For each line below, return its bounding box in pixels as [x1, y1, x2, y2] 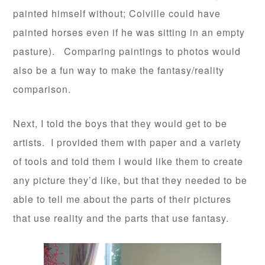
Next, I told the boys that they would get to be [13, 117, 228, 130]
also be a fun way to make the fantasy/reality [13, 63, 225, 77]
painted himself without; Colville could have [13, 7, 221, 20]
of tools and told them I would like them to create [13, 154, 244, 168]
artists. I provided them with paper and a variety [13, 135, 242, 149]
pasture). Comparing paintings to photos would [13, 44, 241, 58]
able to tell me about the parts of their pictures [13, 192, 232, 206]
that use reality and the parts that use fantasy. [13, 211, 230, 225]
